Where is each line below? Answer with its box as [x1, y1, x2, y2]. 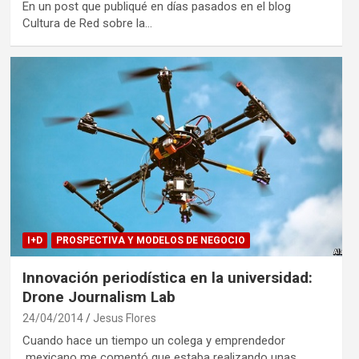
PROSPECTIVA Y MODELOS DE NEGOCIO [55, 234, 245, 246]
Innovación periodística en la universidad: [22, 268, 313, 287]
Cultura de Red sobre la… [22, 15, 152, 30]
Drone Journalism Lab [22, 287, 175, 306]
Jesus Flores [92, 311, 156, 325]
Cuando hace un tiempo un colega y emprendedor [22, 333, 285, 348]
